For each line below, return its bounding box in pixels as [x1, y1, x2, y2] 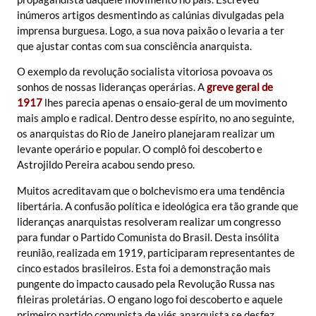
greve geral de [207, 80, 273, 94]
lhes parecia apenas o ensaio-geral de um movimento [44, 96, 287, 109]
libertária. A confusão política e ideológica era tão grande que [17, 199, 298, 212]
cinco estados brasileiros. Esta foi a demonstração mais [17, 261, 271, 274]
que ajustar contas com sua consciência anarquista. [17, 39, 252, 52]
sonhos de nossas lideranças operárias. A [17, 80, 207, 94]
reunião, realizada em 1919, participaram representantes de [17, 245, 295, 259]
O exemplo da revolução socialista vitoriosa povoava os [17, 65, 273, 78]
